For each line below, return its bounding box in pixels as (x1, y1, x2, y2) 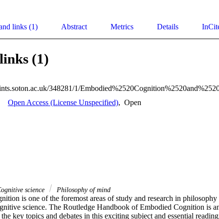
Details (157, 22, 178, 31)
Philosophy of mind (55, 186, 110, 194)
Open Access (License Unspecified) (8, 98, 118, 107)
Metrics (110, 22, 133, 31)
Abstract (61, 22, 87, 31)
